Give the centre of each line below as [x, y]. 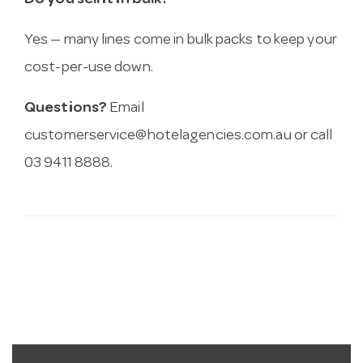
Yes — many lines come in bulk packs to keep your [181, 41]
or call [312, 137]
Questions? [66, 109]
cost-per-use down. [89, 69]
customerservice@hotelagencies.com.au [158, 137]
